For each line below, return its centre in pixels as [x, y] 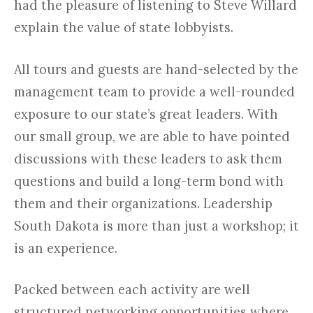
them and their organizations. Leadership [143, 203]
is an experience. [66, 248]
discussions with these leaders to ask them [148, 159]
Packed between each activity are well [132, 290]
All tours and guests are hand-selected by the [156, 69]
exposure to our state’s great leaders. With [146, 114]
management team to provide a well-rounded [154, 92]
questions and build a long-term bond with [149, 181]
